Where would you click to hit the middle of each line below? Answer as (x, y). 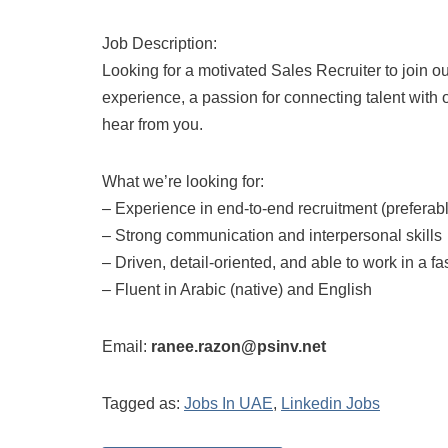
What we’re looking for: (183, 181)
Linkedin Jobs (330, 403)
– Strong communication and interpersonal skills (272, 235)
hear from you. (152, 124)
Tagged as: (143, 403)
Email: (126, 346)
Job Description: (159, 43)
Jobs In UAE (228, 403)
